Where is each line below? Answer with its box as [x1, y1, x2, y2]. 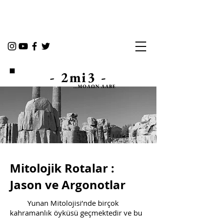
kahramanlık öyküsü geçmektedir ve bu [10, 208, 142, 218]
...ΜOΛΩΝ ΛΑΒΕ [73, 83, 116, 89]
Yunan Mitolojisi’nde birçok [10, 198, 119, 208]
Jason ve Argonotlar [10, 176, 126, 193]
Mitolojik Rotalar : [10, 160, 114, 176]
